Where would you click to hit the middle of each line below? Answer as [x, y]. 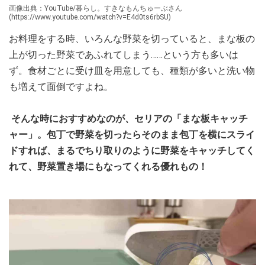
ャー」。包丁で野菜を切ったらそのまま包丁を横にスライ [132, 134]
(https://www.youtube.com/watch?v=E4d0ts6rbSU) [90, 17]
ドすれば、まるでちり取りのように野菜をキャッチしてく [132, 150]
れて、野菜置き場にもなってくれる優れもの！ [109, 166]
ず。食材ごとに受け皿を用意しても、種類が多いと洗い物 [132, 70]
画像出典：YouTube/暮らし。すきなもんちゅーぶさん [96, 8]
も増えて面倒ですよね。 [62, 86]
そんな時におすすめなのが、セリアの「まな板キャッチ [128, 118]
